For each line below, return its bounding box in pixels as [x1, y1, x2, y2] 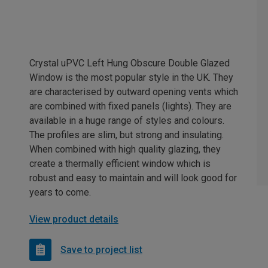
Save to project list [60, 243, 142, 255]
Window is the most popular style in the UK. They [29, 72, 233, 84]
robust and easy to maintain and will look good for [29, 172, 237, 184]
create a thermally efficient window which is [29, 158, 211, 170]
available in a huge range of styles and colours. [29, 115, 224, 127]
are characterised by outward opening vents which [29, 86, 238, 98]
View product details [29, 214, 118, 226]
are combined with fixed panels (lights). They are [29, 100, 232, 112]
